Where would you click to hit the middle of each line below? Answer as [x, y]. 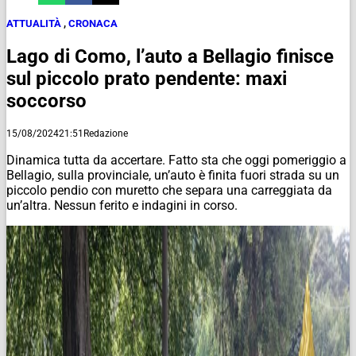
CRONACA [93, 23]
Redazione [106, 133]
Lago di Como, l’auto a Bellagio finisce [170, 56]
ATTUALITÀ [34, 23]
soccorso [46, 101]
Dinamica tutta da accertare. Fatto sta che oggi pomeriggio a [176, 160]
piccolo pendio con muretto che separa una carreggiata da [169, 190]
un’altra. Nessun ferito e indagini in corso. [122, 205]
